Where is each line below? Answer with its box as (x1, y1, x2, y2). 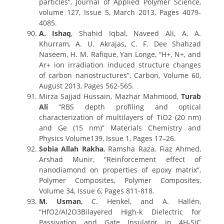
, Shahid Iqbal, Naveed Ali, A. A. (71, 28, 201, 38)
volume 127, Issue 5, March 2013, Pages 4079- (38, 7, 201, 17)
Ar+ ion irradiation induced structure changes (38, 60, 201, 69)
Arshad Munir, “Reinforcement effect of (38, 154, 201, 164)
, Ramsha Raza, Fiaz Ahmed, (103, 144, 201, 153)
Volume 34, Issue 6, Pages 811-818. (38, 186, 154, 195)
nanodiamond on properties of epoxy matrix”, (38, 165, 201, 174)
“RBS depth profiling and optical (47, 102, 201, 111)
